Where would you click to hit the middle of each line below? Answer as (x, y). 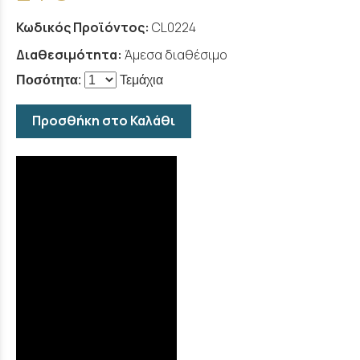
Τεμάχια (140, 80)
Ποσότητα (47, 80)
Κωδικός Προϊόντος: (83, 28)
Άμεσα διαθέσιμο (176, 55)
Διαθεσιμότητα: (69, 55)
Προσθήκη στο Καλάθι (104, 121)
